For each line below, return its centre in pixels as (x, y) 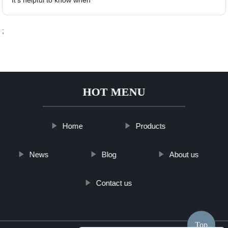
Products (151, 126)
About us (184, 154)
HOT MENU (114, 92)
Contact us (114, 183)
